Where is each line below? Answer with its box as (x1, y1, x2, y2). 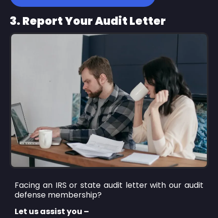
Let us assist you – (15, 205, 89, 217)
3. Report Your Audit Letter (10, 13, 166, 29)
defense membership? (15, 189, 102, 200)
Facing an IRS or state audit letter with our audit (15, 179, 203, 191)
